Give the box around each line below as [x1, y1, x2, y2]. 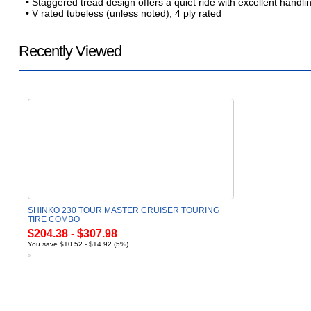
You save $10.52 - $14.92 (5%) [27, 239, 128, 248]
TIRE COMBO [27, 214, 80, 224]
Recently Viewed [19, 42, 121, 60]
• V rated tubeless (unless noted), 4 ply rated [26, 8, 221, 19]
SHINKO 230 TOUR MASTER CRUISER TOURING [27, 205, 219, 215]
